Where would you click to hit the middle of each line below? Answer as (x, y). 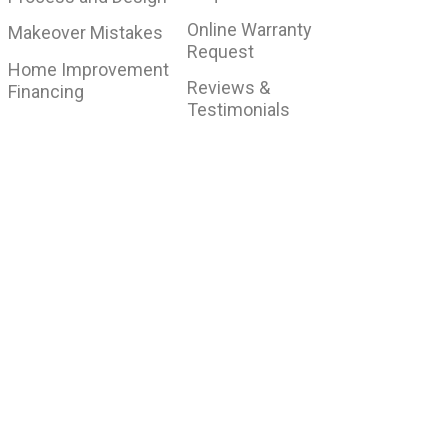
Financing (45, 91)
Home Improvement (88, 69)
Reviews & (229, 88)
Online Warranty (250, 29)
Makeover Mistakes (85, 33)
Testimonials (239, 110)
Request (221, 51)
